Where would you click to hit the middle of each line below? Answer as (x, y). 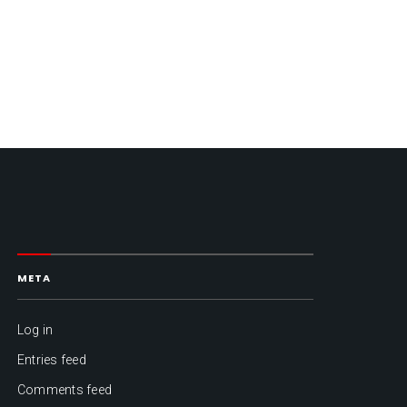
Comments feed (65, 390)
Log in (35, 330)
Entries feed (51, 360)
